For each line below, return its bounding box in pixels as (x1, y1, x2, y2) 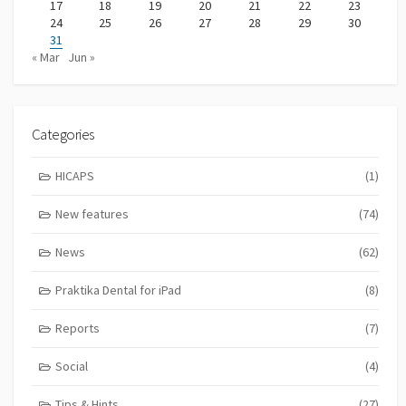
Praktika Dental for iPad (54, 282, 181, 299)
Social (54, 358, 88, 375)
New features (54, 206, 129, 223)
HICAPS (54, 168, 94, 185)
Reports (54, 320, 100, 337)
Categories (32, 123, 94, 144)
